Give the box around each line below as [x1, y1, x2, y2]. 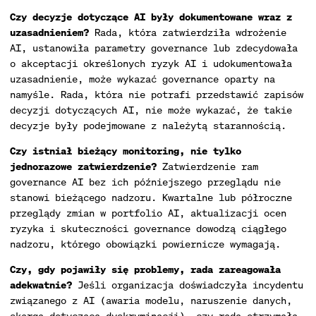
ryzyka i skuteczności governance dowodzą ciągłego [10, 221, 286, 235]
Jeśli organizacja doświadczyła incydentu [72, 278, 303, 291]
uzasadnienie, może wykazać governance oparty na [10, 72, 275, 85]
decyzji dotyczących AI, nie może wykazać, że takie [10, 103, 292, 116]
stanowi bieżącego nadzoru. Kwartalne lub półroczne [10, 190, 292, 204]
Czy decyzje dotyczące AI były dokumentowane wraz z [10, 10, 292, 23]
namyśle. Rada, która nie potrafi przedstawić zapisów [10, 87, 303, 101]
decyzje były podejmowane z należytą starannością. [10, 119, 286, 132]
